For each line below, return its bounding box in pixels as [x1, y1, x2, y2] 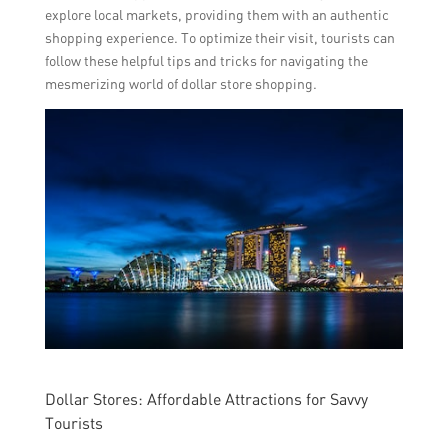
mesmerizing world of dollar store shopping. [44, 75, 317, 93]
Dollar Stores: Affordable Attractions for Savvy [44, 388, 368, 409]
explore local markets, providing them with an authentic [44, 6, 389, 24]
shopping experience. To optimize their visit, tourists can [44, 29, 395, 47]
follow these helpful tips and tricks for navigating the [44, 52, 368, 70]
